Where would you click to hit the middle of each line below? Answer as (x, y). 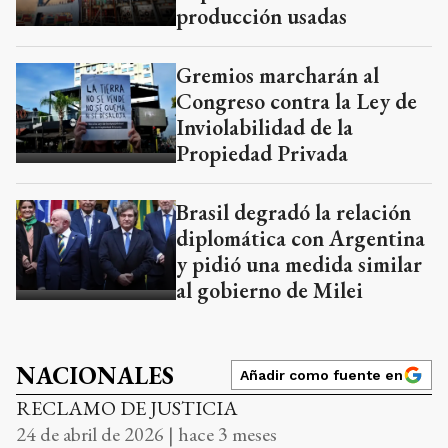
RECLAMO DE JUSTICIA (127, 407)
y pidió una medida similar (299, 264)
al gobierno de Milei (269, 290)
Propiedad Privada (262, 153)
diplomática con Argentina (300, 238)
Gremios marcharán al (277, 75)
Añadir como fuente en (321, 374)
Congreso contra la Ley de (296, 101)
